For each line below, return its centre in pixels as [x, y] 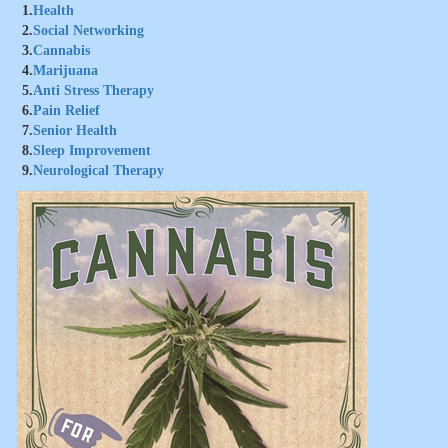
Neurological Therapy [98, 170]
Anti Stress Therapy [93, 90]
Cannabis [61, 50]
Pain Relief [66, 110]
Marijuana [65, 70]
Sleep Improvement [92, 150]
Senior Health [75, 130]
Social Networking [88, 30]
